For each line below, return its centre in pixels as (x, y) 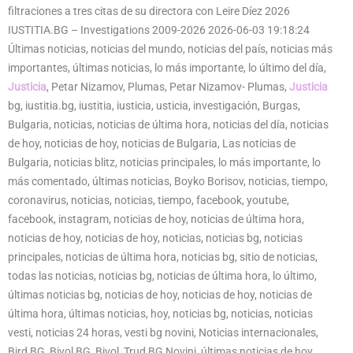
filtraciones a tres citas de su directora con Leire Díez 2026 (149, 11)
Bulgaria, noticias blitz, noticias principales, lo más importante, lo (164, 162)
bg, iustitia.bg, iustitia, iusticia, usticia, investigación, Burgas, (154, 105)
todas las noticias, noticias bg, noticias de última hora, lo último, (162, 275)
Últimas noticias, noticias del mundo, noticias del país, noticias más (170, 48)
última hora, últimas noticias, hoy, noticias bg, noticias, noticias (160, 313)
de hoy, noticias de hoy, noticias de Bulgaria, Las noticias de (152, 143)
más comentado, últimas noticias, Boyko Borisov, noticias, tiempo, (168, 181)
